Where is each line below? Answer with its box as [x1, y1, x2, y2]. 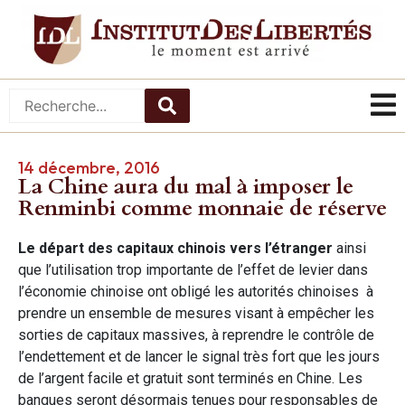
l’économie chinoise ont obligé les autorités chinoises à [18, 282, 373, 300]
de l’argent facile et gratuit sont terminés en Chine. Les [18, 369, 363, 387]
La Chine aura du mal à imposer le [18, 171, 353, 202]
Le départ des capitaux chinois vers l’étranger [18, 239, 333, 257]
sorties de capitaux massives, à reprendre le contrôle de [18, 325, 374, 344]
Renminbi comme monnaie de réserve [18, 193, 387, 223]
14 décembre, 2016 [18, 156, 160, 178]
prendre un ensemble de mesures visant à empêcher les [18, 304, 374, 322]
